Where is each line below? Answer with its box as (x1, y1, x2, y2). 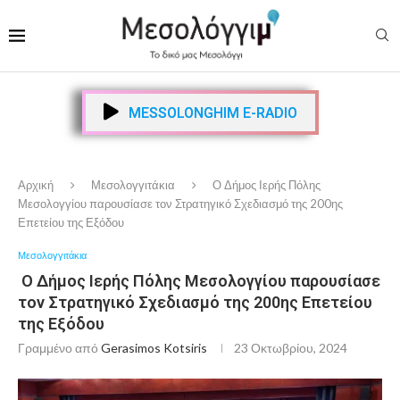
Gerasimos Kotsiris (101, 340, 207, 356)
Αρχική (18, 178, 54, 193)
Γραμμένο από (18, 340, 101, 356)
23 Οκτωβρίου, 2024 (234, 340, 347, 356)
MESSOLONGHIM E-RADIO (124, 104, 297, 122)
